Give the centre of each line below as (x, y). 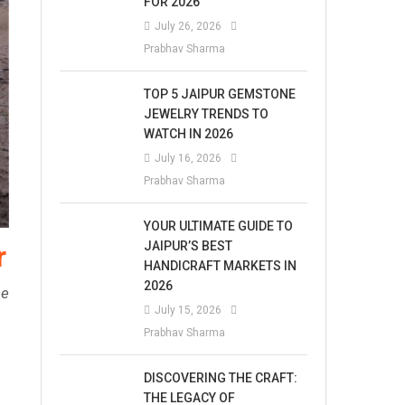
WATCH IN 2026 (189, 134)
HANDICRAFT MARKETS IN (221, 266)
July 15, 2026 (188, 310)
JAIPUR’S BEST (188, 246)
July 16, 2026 (188, 158)
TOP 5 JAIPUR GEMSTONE (220, 94)
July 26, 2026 (188, 26)
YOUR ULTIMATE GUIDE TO (219, 226)
